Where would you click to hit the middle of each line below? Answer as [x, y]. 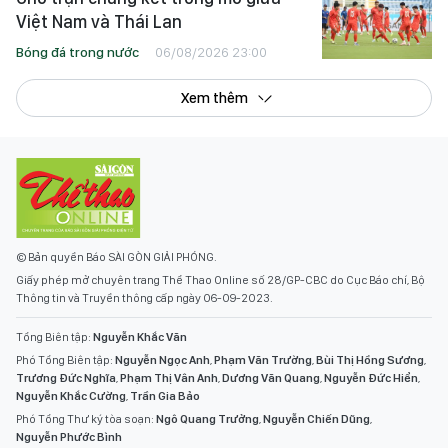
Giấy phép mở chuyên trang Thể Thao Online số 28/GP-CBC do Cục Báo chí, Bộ [220, 279]
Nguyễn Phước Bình [69, 436]
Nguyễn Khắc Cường [71, 395]
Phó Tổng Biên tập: [65, 359]
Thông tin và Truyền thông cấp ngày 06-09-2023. [144, 297]
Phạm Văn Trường [263, 359]
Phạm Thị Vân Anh [169, 377]
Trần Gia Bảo [165, 395]
